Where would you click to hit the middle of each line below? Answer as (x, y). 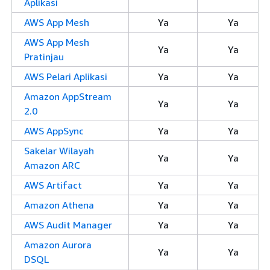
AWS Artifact (53, 185)
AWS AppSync (54, 131)
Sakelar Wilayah (59, 151)
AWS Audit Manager (68, 225)
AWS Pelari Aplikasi (66, 77)
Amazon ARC (52, 165)
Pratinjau (44, 57)
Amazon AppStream (68, 96)
